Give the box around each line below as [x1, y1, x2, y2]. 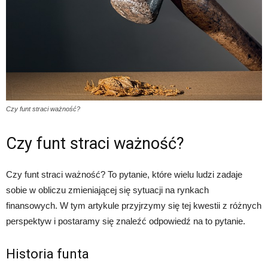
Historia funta [6, 246, 89, 262]
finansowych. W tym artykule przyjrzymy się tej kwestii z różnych [6, 200, 261, 211]
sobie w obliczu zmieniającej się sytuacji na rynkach [6, 185, 209, 196]
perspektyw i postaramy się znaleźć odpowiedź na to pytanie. [6, 216, 245, 227]
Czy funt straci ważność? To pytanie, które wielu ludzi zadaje [6, 169, 242, 180]
